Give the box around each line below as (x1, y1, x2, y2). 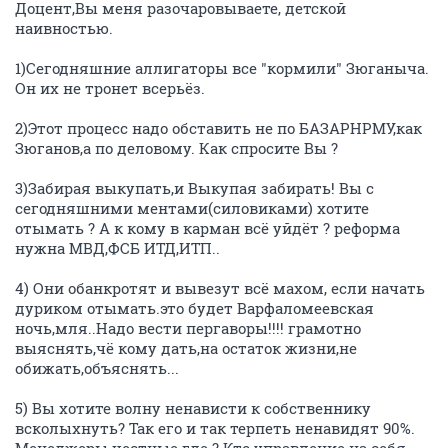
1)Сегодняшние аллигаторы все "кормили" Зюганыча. (15, 57, 429, 78)
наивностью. (15, 17, 113, 38)
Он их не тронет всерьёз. (15, 77, 205, 98)
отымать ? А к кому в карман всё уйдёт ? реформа (15, 217, 400, 238)
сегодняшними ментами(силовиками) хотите (15, 197, 369, 218)
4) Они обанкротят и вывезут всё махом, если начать (15, 277, 425, 298)
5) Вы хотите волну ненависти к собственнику (15, 397, 371, 418)
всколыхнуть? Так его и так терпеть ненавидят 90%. (15, 417, 415, 438)
